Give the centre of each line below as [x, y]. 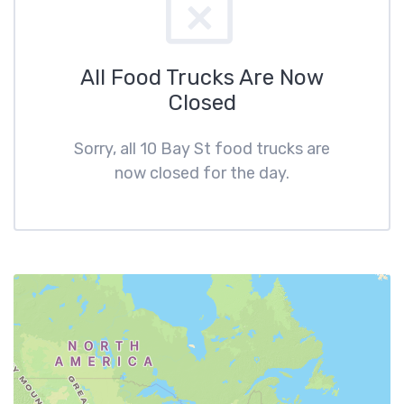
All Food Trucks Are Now [202, 78]
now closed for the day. [202, 173]
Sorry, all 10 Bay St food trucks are [202, 149]
